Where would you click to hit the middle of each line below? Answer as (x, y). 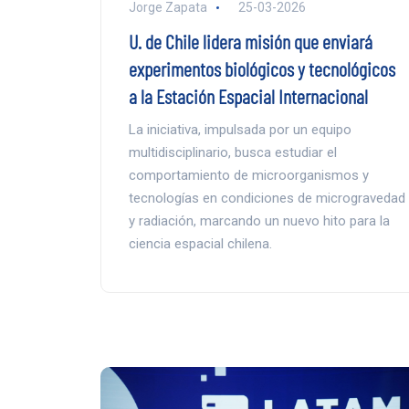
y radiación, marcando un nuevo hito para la (259, 221)
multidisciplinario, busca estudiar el (232, 153)
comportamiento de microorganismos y (248, 176)
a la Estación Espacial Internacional (248, 96)
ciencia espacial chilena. (200, 244)
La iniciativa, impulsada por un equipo (240, 130)
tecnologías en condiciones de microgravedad (267, 199)
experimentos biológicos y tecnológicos (262, 69)
